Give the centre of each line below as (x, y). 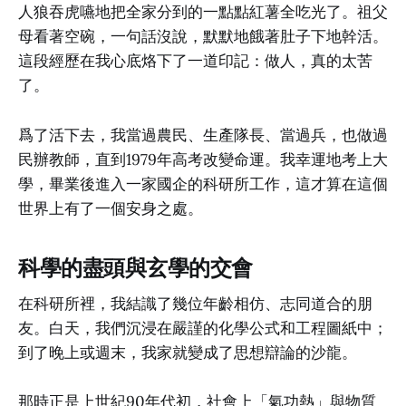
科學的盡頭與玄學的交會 (135, 267)
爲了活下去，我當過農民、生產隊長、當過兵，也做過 (203, 135)
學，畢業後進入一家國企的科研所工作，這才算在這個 (203, 184)
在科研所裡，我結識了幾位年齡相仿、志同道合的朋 (195, 304)
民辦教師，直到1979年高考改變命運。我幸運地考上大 (203, 159)
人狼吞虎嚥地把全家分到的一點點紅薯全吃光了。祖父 (203, 12)
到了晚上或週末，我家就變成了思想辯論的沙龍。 (188, 353)
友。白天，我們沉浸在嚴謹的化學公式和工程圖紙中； (203, 329)
